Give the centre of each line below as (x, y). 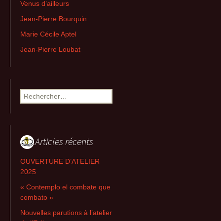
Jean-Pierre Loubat (50, 50)
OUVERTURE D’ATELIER (60, 162)
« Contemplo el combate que (65, 187)
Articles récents (64, 142)
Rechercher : (40, 93)
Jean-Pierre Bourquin (54, 19)
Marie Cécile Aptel (48, 34)
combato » (37, 198)
